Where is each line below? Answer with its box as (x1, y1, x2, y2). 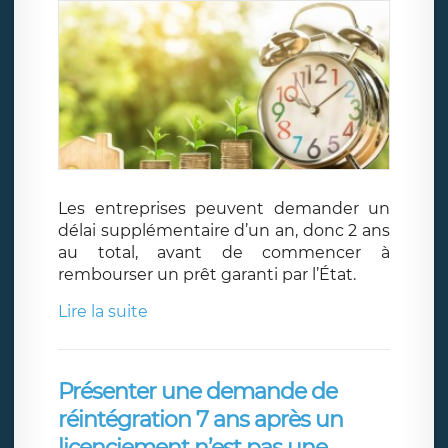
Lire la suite (58, 301, 148, 321)
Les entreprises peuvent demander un (58, 198, 390, 218)
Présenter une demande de (58, 377, 337, 405)
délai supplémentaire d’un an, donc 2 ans (58, 220, 390, 240)
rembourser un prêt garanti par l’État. (58, 264, 356, 284)
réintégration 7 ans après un (58, 405, 343, 433)
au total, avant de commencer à (58, 242, 390, 262)
